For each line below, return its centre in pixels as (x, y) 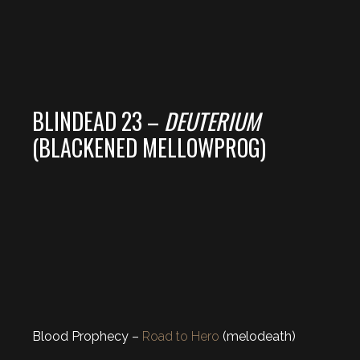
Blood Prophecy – (87, 336)
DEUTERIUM (212, 121)
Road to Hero (181, 336)
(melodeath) (258, 336)
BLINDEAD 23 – (98, 121)
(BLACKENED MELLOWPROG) (149, 147)
